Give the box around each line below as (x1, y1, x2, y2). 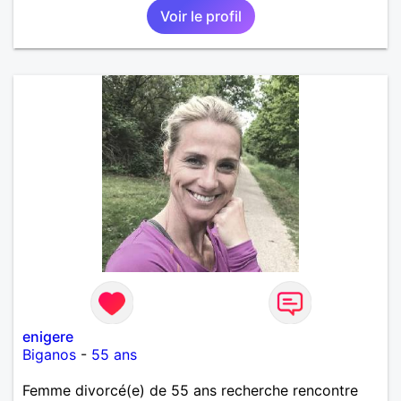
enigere (22, 327, 73, 346)
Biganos (22, 345, 76, 363)
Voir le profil (159, 6, 242, 25)
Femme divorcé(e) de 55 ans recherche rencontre (22, 380, 358, 399)
